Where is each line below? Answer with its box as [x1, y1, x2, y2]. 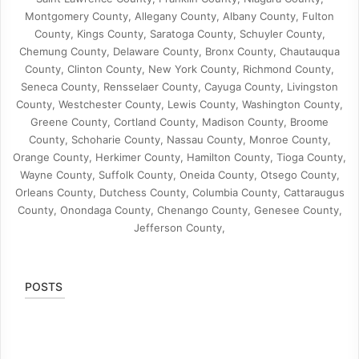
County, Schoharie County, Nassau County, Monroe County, [28, 133, 331, 146]
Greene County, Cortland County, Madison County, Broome [30, 115, 329, 128]
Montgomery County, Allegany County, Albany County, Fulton [25, 10, 334, 22]
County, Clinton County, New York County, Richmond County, [25, 63, 334, 75]
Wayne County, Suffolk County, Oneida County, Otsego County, [19, 168, 340, 181]
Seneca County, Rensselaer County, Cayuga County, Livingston [21, 80, 338, 93]
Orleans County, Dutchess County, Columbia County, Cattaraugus [14, 186, 345, 199]
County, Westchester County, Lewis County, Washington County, [16, 98, 343, 111]
